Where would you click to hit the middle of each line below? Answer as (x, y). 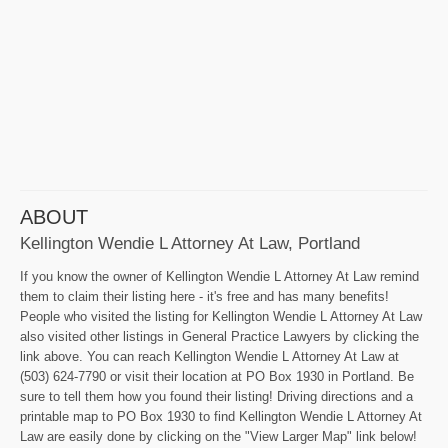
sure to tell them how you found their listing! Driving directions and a (216, 396)
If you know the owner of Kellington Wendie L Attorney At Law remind (219, 276)
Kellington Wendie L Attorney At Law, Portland (190, 242)
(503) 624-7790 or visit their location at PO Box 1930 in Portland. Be (217, 376)
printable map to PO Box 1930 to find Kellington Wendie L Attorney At (221, 416)
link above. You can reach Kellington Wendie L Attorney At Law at (209, 356)
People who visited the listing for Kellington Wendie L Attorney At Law (221, 316)
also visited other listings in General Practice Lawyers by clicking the (219, 336)
